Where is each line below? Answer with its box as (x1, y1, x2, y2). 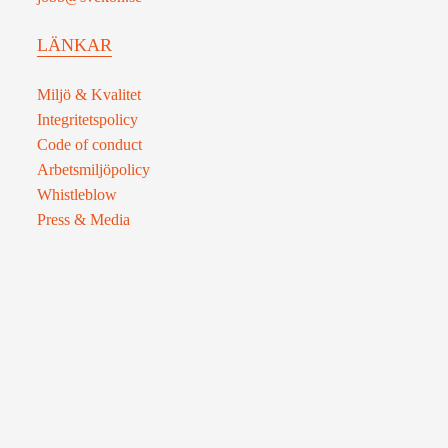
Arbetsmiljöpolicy (36, 160, 150, 178)
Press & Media (36, 210, 130, 228)
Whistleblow (36, 185, 117, 203)
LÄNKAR (36, 34, 112, 55)
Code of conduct (36, 135, 142, 153)
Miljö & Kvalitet (36, 85, 141, 103)
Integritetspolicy (36, 110, 138, 128)
